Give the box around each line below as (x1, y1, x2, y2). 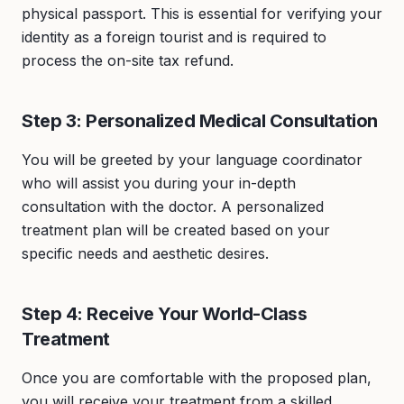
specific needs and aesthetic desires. (22, 244, 269, 262)
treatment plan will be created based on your (22, 221, 330, 239)
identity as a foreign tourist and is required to (22, 28, 326, 46)
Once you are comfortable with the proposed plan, (22, 369, 372, 387)
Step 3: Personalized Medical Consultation (22, 110, 378, 132)
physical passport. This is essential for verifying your (22, 5, 382, 23)
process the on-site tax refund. (22, 51, 234, 69)
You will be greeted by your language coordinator (22, 151, 363, 169)
